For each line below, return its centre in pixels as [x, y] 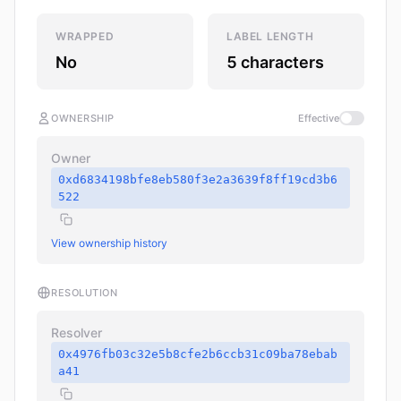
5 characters [275, 62]
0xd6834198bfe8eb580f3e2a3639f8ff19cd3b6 [198, 179]
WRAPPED [85, 36]
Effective [319, 118]
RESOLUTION [85, 293]
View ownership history [109, 243]
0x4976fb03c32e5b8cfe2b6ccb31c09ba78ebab [198, 354]
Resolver [77, 333]
